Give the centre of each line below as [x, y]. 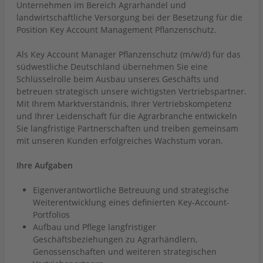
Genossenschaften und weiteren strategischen [125, 252]
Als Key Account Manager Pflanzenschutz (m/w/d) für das [129, 54]
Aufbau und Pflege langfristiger [95, 227]
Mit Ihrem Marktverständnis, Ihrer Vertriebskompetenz [124, 104]
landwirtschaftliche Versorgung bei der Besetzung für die [129, 17]
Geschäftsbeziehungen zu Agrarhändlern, [115, 239]
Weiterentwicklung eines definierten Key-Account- [131, 202]
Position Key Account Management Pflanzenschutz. [117, 30]
